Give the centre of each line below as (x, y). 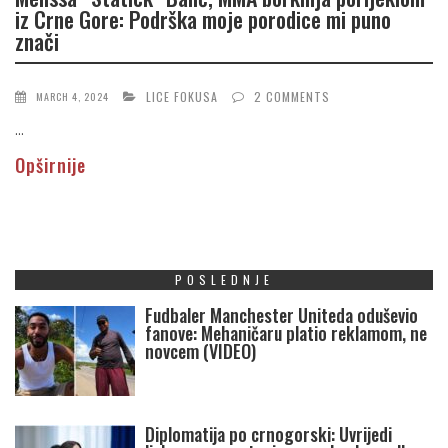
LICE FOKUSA (182, 97)
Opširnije (50, 165)
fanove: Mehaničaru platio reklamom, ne (286, 333)
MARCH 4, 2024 (72, 97)
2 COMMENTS (292, 97)
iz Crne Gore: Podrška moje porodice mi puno (203, 18)
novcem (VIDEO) (200, 351)
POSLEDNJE (224, 280)
